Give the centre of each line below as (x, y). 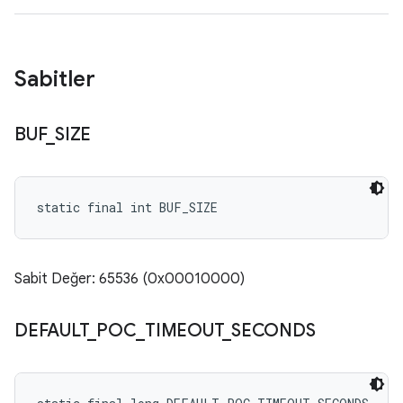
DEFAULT (51, 331)
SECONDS (273, 331)
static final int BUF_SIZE (127, 207)
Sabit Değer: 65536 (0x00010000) (130, 279)
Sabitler (55, 79)
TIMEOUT (184, 331)
